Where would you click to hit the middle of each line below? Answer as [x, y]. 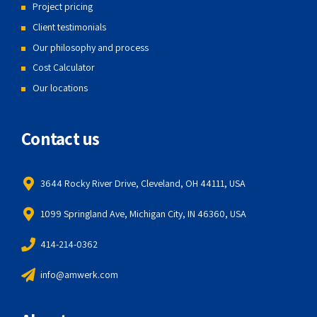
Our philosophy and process [91, 47]
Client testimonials [69, 27]
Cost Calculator [64, 68]
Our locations [60, 87]
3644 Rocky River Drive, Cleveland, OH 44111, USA [143, 183]
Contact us [60, 138]
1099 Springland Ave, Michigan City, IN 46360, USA [143, 213]
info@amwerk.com [79, 274]
